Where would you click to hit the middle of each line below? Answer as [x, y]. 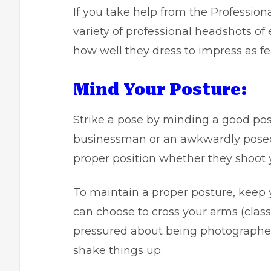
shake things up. [118, 250]
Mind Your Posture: [160, 90]
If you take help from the [142, 12]
